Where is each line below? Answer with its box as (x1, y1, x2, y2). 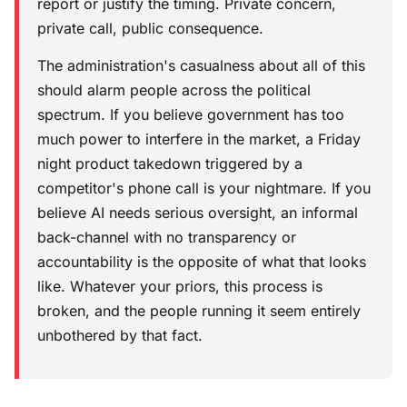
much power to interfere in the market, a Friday (37, 130, 361, 148)
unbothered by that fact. (37, 326, 203, 344)
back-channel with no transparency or (37, 228, 296, 246)
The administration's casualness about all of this (37, 56, 365, 74)
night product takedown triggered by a (37, 154, 303, 173)
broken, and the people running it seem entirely (37, 302, 361, 320)
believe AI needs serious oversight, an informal (37, 203, 358, 222)
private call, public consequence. (37, 19, 263, 37)
